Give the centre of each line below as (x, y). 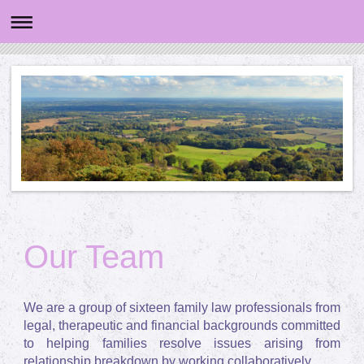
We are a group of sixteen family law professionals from (182, 307)
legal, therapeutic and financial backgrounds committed (182, 325)
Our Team (94, 256)
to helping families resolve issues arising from (182, 343)
